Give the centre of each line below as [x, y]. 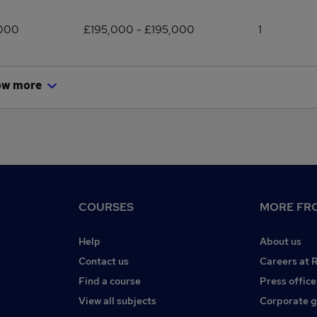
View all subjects [117, 301]
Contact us [104, 261]
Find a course [110, 281]
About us [281, 241]
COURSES [106, 207]
